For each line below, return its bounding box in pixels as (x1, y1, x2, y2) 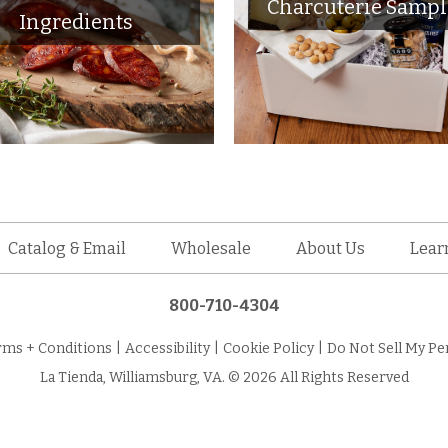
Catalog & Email (7, 238, 126, 258)
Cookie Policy (223, 340, 314, 358)
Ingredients (19, 9, 134, 34)
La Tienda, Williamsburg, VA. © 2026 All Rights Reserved (39, 369, 409, 387)
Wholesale (170, 238, 251, 258)
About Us (296, 238, 366, 258)
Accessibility (125, 340, 210, 358)
